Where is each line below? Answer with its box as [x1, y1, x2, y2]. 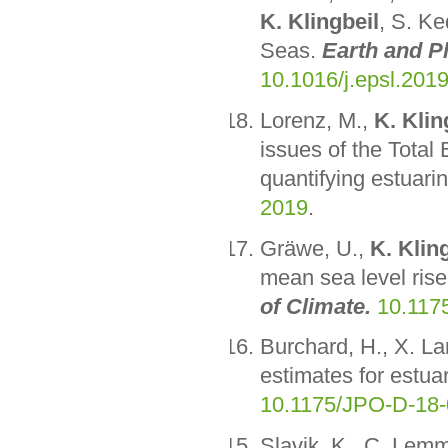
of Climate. [259, 293, 377, 319]
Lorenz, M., [259, 107, 374, 133]
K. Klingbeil [259, 8, 379, 34]
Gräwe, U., [259, 235, 370, 261]
